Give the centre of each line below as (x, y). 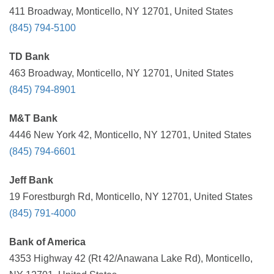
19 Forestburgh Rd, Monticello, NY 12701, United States (131, 197)
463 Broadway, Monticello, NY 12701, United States (121, 73)
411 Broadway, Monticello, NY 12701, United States (121, 11)
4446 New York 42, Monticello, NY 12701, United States (130, 135)
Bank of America (47, 242)
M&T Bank (33, 118)
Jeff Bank (31, 180)
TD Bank (29, 57)
